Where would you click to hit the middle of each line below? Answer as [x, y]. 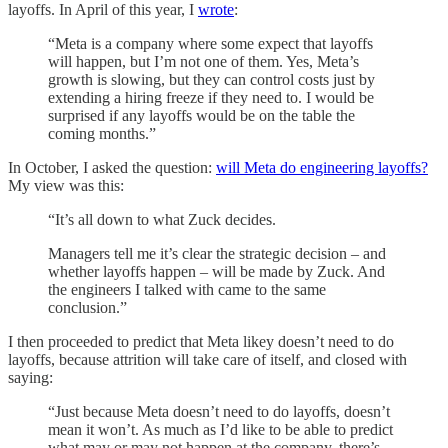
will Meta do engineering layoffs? [322, 168]
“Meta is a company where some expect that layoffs [210, 44]
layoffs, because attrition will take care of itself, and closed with [207, 360]
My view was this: [66, 186]
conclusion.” [87, 308]
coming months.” [102, 134]
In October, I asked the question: [112, 168]
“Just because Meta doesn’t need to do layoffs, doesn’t [219, 412]
